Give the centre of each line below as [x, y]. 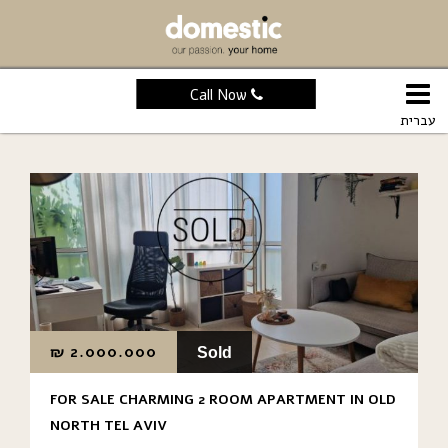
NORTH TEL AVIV [108, 425]
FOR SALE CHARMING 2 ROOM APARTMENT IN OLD [223, 399]
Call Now [220, 94]
